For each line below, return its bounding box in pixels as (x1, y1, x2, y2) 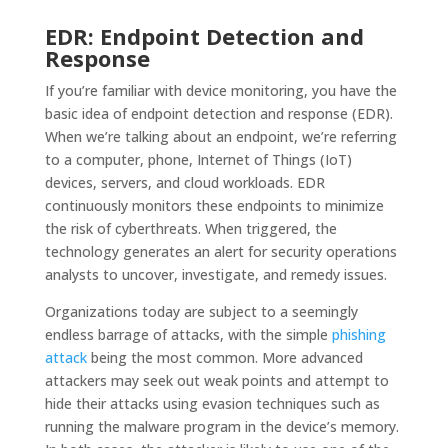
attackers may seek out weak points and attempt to (44, 371, 389, 391)
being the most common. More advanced (86, 348, 363, 368)
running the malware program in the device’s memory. (44, 417, 399, 437)
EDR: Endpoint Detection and (44, 21, 364, 52)
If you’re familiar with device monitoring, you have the (44, 81, 397, 101)
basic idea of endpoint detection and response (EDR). (44, 104, 393, 124)
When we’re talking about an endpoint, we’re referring (44, 127, 397, 147)
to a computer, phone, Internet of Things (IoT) (44, 150, 352, 170)
